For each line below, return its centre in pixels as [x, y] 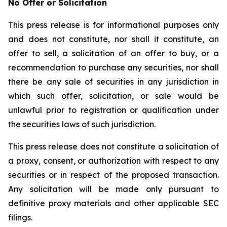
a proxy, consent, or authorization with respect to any [113, 161]
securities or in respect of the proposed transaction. [113, 175]
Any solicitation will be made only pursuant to [113, 189]
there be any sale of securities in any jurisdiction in [113, 82]
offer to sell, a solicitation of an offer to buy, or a [113, 53]
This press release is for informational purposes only [113, 25]
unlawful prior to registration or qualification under [113, 110]
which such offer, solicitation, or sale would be [113, 96]
